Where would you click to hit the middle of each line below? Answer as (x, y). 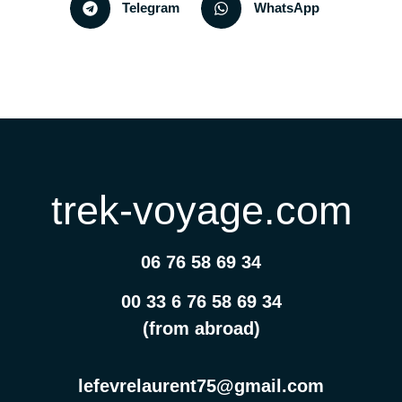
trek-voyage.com (201, 210)
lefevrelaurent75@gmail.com (201, 386)
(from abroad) (201, 328)
